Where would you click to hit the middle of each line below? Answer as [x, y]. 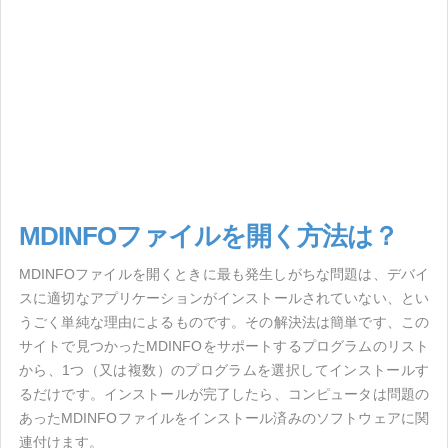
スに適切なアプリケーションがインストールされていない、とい [224, 298]
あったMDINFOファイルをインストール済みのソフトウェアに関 [224, 418]
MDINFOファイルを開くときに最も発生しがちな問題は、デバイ [224, 274]
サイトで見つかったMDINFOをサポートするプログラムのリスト [224, 346]
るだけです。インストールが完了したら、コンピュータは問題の [224, 394]
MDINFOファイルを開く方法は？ [208, 236]
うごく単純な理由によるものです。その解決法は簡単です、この [224, 322]
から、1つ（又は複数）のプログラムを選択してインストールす [224, 370]
